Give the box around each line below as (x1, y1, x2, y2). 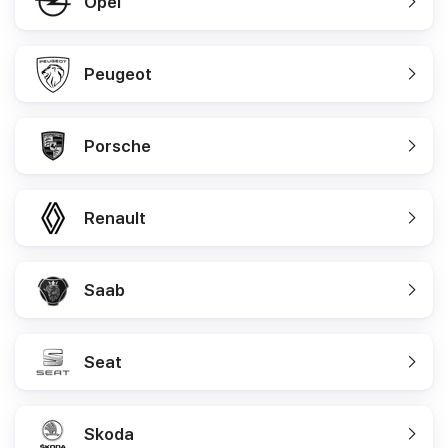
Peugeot (84, 64, 152, 84)
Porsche (84, 136, 151, 156)
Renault (84, 208, 146, 228)
